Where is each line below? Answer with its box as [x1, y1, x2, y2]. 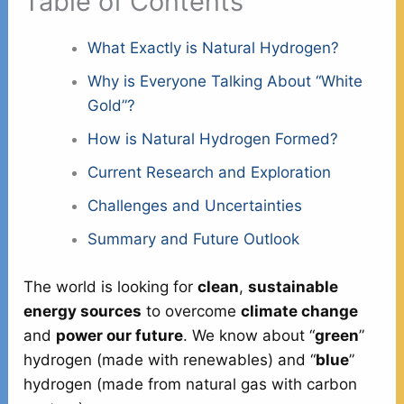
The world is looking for [23, 277, 198, 296]
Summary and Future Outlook [87, 230, 300, 249]
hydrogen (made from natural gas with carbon [23, 374, 358, 393]
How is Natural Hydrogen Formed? [87, 130, 339, 149]
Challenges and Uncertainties [87, 197, 303, 216]
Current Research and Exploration [87, 163, 332, 182]
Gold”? [87, 96, 136, 115]
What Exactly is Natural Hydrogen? [87, 39, 340, 58]
